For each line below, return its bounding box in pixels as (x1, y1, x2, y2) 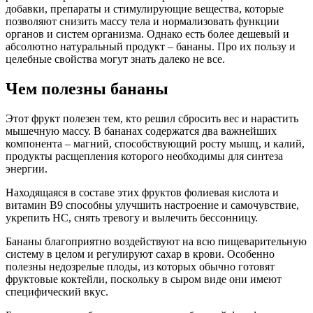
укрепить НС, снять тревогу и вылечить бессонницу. (6, 211, 258, 224)
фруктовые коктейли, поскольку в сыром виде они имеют (6, 272, 282, 285)
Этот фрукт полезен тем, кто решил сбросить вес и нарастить (6, 112, 298, 124)
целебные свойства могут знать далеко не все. (6, 52, 225, 65)
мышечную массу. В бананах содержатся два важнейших (6, 124, 277, 137)
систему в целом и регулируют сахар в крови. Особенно (6, 247, 275, 260)
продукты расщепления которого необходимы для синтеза (6, 150, 283, 162)
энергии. (6, 162, 48, 175)
